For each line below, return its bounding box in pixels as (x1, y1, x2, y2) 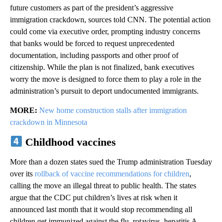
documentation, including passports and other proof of (10, 51, 178, 59)
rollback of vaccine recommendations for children (35, 169, 189, 178)
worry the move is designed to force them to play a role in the (10, 74, 201, 83)
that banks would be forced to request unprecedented (10, 39, 174, 48)
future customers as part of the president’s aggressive (10, 3, 173, 12)
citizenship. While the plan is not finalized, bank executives (10, 62, 194, 71)
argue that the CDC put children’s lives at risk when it (10, 193, 177, 202)
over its (10, 169, 35, 178)
